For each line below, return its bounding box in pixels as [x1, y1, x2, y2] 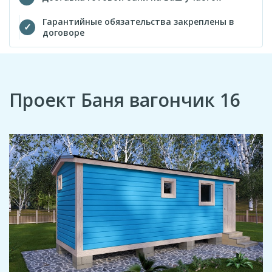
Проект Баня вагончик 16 [9, 87, 240, 112]
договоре [42, 26, 84, 38]
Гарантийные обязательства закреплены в [42, 15, 234, 27]
